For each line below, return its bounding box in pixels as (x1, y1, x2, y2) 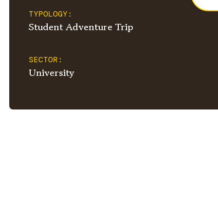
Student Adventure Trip (28, 20, 133, 35)
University (28, 66, 74, 80)
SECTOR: (28, 54, 63, 65)
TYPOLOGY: (28, 9, 73, 19)
